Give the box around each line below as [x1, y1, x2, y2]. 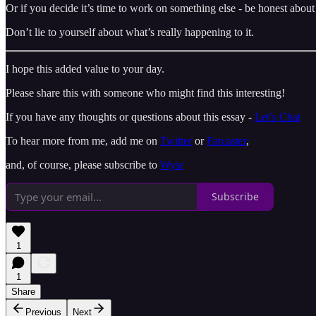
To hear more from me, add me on [6, 134, 160, 147]
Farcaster [207, 134, 246, 147]
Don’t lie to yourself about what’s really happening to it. [6, 25, 254, 38]
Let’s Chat [255, 110, 300, 123]
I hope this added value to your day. [6, 62, 164, 75]
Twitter [160, 134, 192, 147]
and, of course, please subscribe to [6, 158, 160, 171]
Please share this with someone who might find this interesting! [6, 86, 285, 99]
